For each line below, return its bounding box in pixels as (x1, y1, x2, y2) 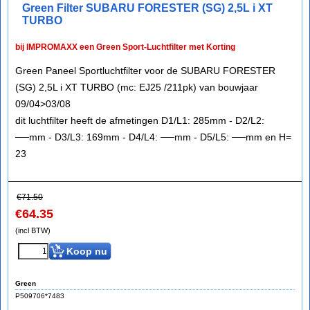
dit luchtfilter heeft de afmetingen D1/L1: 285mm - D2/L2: (15, 115, 264, 126)
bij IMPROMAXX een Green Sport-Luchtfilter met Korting (15, 42, 235, 52)
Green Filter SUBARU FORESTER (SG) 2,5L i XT (22, 2, 273, 14)
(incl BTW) (15, 226, 51, 235)
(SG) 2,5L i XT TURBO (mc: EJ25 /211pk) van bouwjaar (15, 82, 258, 93)
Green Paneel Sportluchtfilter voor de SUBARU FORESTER (15, 65, 275, 76)
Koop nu (66, 246, 107, 257)
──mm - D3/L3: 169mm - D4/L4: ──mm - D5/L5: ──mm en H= (15, 131, 291, 143)
